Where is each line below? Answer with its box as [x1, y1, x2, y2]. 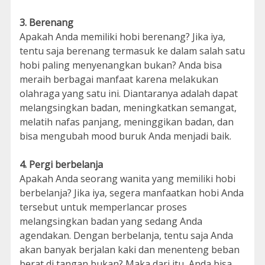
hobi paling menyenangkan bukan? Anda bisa [19, 59, 222, 72]
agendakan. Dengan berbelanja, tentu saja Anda [19, 229, 233, 242]
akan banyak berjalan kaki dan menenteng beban [19, 243, 240, 256]
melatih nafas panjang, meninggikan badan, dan [19, 115, 234, 128]
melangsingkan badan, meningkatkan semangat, [19, 101, 237, 114]
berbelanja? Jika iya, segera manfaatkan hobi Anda [19, 186, 244, 199]
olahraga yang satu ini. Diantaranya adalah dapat [19, 87, 238, 100]
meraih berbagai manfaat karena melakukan [19, 73, 218, 86]
